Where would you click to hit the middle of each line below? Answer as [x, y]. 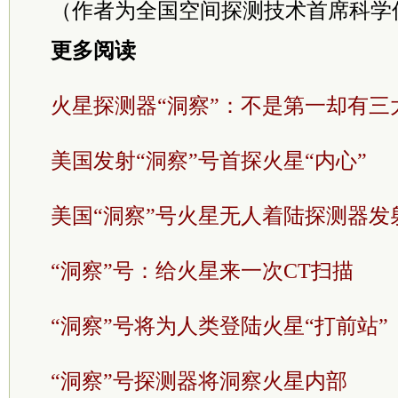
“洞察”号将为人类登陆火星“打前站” [219, 326]
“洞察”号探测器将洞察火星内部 [199, 381]
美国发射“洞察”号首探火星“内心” [209, 161]
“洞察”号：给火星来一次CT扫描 [202, 271]
